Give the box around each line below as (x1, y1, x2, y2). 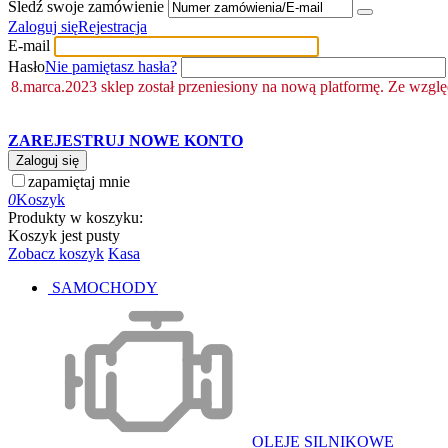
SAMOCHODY (52, 279, 158, 296)
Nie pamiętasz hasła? (45, 58, 177, 75)
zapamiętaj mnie (28, 173, 130, 190)
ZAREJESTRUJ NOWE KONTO (8, 132, 243, 149)
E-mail (8, 37, 50, 54)
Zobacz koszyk (8, 245, 104, 262)
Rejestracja (78, 18, 147, 35)
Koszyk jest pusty (8, 227, 120, 244)
